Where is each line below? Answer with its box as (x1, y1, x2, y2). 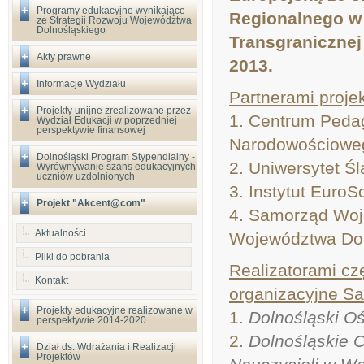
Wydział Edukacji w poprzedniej (37, 115, 177, 126)
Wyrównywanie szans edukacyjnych (37, 161, 196, 172)
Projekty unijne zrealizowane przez (37, 105, 191, 116)
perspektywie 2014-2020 (37, 314, 146, 326)
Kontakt (35, 275, 68, 286)
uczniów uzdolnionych (37, 171, 135, 182)
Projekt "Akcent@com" (37, 197, 145, 209)
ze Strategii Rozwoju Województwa (37, 15, 192, 26)
